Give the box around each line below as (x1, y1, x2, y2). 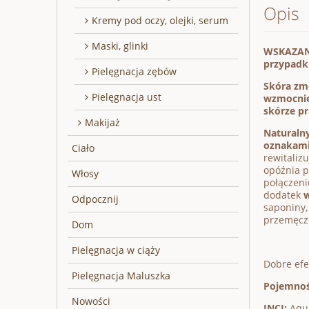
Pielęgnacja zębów (92, 65, 177, 79)
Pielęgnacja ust (92, 90, 161, 104)
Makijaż (85, 116, 120, 130)
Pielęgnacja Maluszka (72, 269, 170, 283)
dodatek (263, 188, 303, 202)
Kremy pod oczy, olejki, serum (92, 14, 228, 28)
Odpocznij (72, 192, 119, 206)
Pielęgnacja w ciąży (72, 243, 160, 257)
